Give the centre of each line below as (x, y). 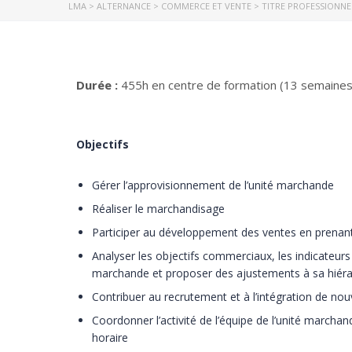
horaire (110, 337)
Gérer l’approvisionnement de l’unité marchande (213, 185)
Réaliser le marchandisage (158, 209)
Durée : (99, 85)
